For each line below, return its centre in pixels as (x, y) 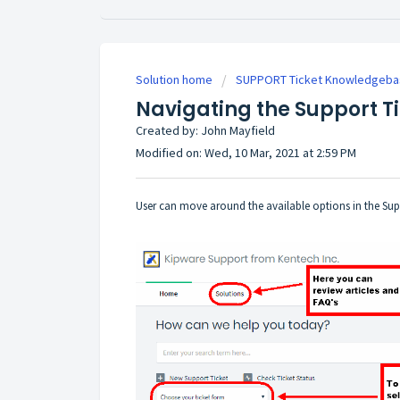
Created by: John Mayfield (205, 131)
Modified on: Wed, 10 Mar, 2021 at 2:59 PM (246, 153)
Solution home (175, 80)
